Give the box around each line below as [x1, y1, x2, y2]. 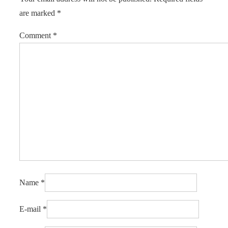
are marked [19, 9, 57, 18]
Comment [19, 31, 53, 40]
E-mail [19, 205, 41, 214]
